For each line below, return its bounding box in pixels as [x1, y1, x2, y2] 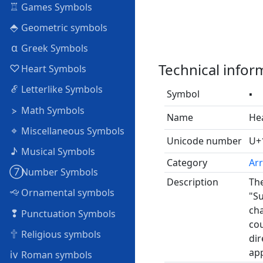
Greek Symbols [19, 42, 88, 55]
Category [167, 156, 207, 169]
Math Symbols [19, 103, 85, 117]
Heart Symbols [19, 62, 86, 76]
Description [167, 176, 218, 188]
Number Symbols [19, 166, 98, 179]
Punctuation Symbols [19, 207, 116, 220]
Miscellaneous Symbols [19, 124, 124, 137]
